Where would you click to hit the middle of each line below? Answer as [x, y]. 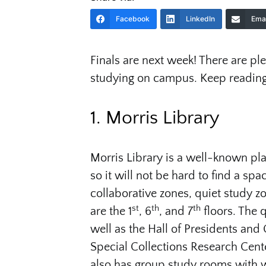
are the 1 [111, 211]
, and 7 [176, 211]
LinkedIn [200, 19]
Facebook [133, 19]
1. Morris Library [155, 118]
